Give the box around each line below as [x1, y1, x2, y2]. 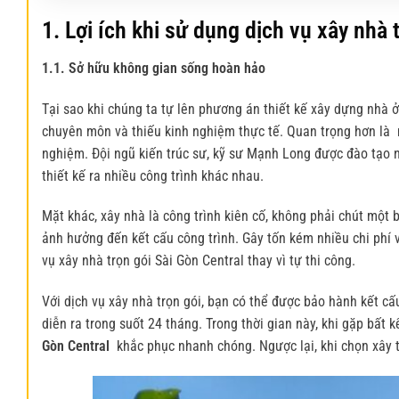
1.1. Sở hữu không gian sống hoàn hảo [42, 59, 265, 77]
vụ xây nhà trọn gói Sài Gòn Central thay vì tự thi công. [42, 252, 355, 270]
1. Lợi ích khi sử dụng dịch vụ [42, 17, 317, 44]
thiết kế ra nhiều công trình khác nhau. [42, 167, 264, 184]
